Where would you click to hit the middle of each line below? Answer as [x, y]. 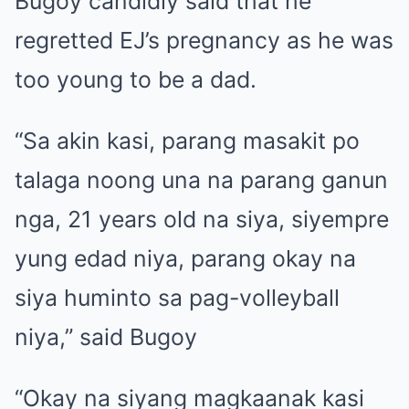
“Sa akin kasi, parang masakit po [187, 140]
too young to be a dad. [136, 79]
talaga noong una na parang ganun [201, 179]
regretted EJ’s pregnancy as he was [204, 40]
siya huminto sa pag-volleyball [177, 297]
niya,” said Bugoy [106, 336]
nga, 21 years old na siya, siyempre [202, 219]
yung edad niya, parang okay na [185, 258]
